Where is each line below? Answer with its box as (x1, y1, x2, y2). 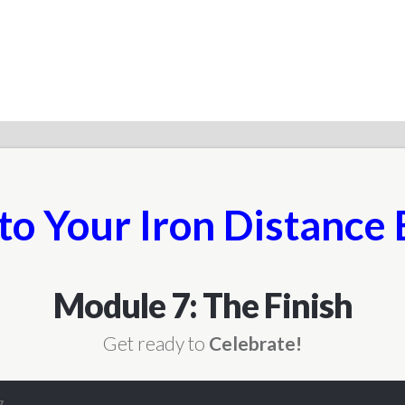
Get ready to (103, 332, 209, 354)
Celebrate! (209, 332, 302, 354)
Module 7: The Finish (52, 285, 353, 325)
